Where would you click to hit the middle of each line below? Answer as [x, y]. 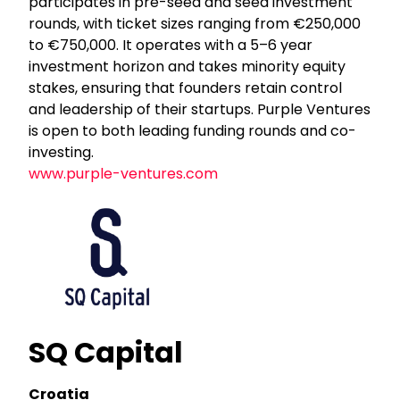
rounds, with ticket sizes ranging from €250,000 [195, 23]
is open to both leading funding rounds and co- [193, 130]
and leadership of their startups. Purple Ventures [200, 109]
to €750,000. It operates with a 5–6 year [171, 45]
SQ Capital [106, 352]
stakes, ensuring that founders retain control [186, 87]
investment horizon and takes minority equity [187, 66]
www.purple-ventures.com [124, 173]
